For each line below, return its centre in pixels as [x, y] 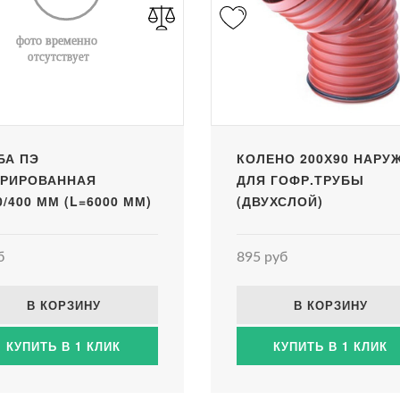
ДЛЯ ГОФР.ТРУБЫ [300, 180]
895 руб [262, 258]
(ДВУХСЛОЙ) [279, 201]
